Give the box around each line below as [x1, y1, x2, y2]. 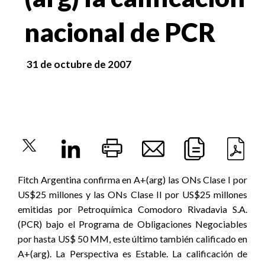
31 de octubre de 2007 [27, 58, 132, 70]
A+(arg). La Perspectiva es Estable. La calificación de [18, 248, 247, 259]
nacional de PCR [24, 17, 215, 47]
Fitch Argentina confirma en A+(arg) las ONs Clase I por [18, 174, 247, 185]
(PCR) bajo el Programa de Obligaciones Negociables [18, 218, 247, 230]
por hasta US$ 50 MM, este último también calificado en [18, 233, 247, 244]
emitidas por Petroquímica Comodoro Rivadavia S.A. [18, 203, 247, 215]
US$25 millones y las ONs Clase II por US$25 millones [18, 189, 247, 200]
